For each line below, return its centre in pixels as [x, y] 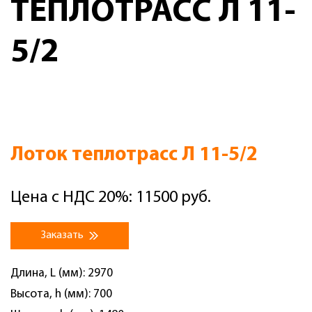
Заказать [63, 235]
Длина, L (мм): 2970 [62, 273]
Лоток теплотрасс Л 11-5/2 [134, 155]
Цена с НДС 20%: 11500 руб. [111, 198]
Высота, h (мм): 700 [61, 294]
